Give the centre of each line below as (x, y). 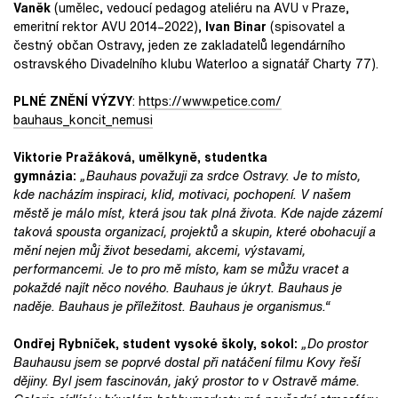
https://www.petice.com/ (210, 100)
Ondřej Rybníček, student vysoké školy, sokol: (155, 343)
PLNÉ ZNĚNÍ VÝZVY (73, 100)
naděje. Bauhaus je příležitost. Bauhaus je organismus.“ (172, 306)
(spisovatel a (306, 26)
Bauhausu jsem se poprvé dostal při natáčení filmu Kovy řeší (187, 362)
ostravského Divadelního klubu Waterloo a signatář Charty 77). (196, 63)
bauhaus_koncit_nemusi (83, 119)
